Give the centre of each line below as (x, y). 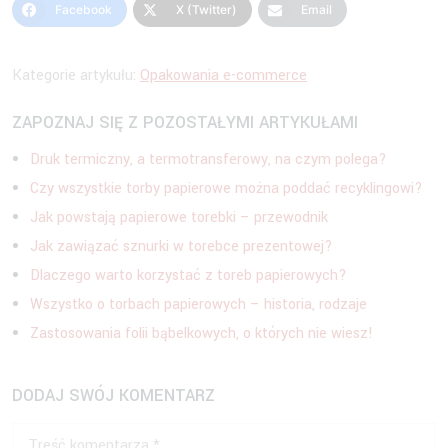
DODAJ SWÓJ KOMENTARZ (113, 396)
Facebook (83, 10)
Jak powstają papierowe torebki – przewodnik (179, 218)
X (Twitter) (206, 10)
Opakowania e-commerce (223, 76)
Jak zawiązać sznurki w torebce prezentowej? (181, 247)
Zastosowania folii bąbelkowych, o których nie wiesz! (201, 334)
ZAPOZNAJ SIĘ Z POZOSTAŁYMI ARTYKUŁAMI (185, 123)
